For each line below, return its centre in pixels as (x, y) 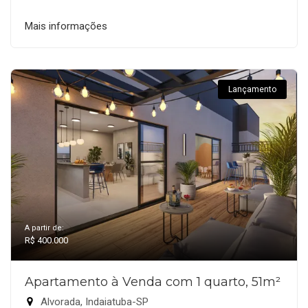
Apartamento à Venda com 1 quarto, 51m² (153, 282)
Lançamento (252, 89)
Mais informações (66, 26)
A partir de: (44, 228)
